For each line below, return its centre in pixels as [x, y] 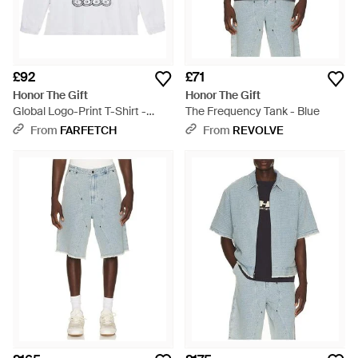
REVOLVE [258, 130]
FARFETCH [88, 130]
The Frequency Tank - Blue [253, 111]
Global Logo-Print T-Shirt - [80, 111]
